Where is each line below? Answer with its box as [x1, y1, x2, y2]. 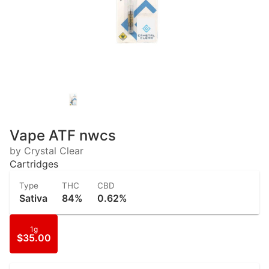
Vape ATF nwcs [10, 127, 116, 144]
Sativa [19, 192, 47, 204]
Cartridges [10, 158, 58, 170]
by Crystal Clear [10, 145, 83, 157]
